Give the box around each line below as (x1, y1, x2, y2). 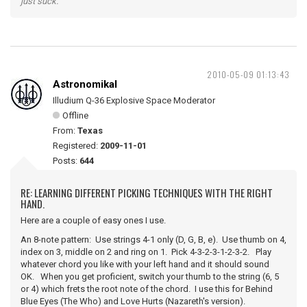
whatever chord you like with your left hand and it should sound (21, 259, 269, 269)
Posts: (53, 156, 79, 166)
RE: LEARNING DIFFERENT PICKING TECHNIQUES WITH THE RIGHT (21, 185, 273, 200)
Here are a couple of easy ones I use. (21, 215, 166, 225)
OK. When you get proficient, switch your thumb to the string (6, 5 (21, 271, 279, 282)
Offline (62, 110, 88, 121)
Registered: (53, 140, 100, 151)
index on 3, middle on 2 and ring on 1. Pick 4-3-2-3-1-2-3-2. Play (21, 247, 271, 257)
